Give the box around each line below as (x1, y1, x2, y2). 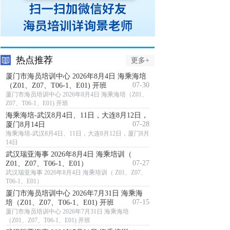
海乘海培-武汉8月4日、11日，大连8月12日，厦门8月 (6, 130, 149, 137)
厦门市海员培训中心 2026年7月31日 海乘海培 (6, 208, 129, 215)
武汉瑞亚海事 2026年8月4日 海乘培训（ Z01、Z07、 (6, 169, 147, 176)
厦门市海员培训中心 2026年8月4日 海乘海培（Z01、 (6, 91, 148, 98)
